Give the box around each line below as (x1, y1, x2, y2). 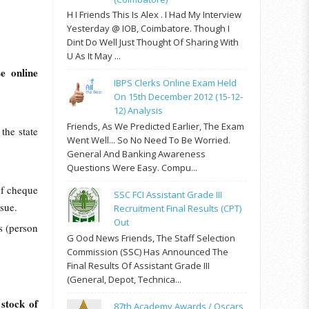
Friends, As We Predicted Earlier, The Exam (67, 120, 244, 133)
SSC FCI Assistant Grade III (114, 188, 223, 201)
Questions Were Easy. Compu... (67, 161, 197, 175)
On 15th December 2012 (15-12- (114, 90, 243, 103)
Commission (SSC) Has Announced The (67, 245, 228, 258)
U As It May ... (67, 50, 121, 63)
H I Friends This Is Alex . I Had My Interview (67, 8, 241, 21)
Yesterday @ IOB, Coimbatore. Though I (67, 22, 230, 35)
